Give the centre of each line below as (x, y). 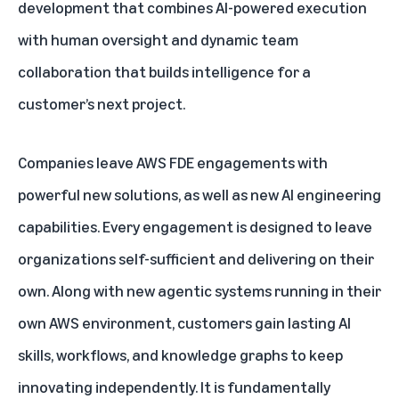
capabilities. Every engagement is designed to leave (195, 226)
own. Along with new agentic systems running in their (199, 290)
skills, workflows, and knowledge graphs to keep (180, 354)
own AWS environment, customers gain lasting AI (184, 322)
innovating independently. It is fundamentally (174, 386)
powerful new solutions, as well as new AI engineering (199, 194)
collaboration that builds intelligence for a (164, 71)
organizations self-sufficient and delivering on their (196, 258)
